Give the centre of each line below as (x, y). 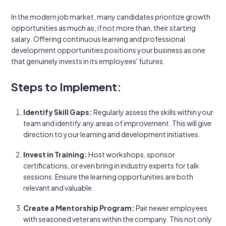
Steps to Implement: (66, 87)
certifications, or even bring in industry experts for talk (111, 165)
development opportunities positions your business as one (108, 50)
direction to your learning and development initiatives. (112, 134)
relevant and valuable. (59, 188)
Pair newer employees (171, 208)
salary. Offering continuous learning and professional (98, 39)
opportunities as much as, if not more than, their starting (103, 28)
